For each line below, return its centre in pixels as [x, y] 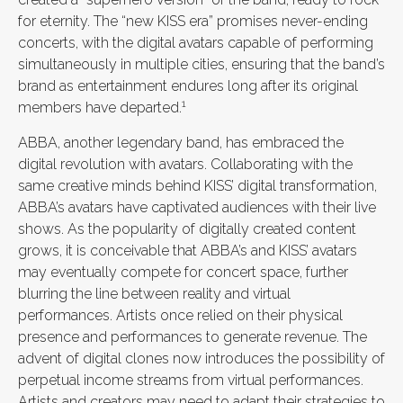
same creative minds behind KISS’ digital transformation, [197, 186]
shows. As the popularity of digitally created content [187, 229]
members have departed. [100, 107]
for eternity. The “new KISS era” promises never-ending [193, 21]
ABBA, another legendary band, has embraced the [181, 143]
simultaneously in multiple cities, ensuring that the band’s [201, 64]
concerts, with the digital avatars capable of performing [196, 43]
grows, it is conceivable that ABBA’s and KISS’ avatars [188, 251]
